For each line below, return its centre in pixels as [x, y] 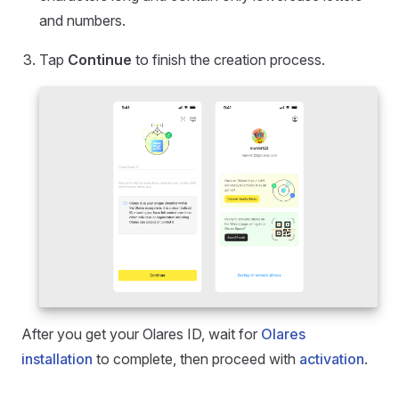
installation [57, 359]
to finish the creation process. [228, 60]
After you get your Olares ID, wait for [141, 334]
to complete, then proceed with [196, 359]
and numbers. [82, 20]
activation [332, 359]
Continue [100, 60]
